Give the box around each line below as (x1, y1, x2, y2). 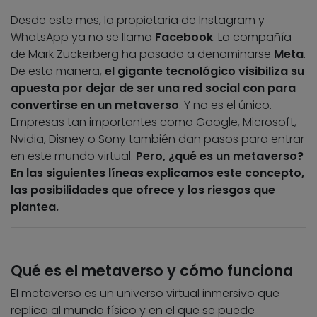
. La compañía (213, 29, 292, 46)
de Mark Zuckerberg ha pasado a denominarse (11, 46, 274, 63)
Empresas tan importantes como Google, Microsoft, (11, 114, 296, 131)
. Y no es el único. (179, 97, 272, 114)
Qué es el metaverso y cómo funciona (11, 260, 293, 282)
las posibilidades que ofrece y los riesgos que (11, 182, 275, 199)
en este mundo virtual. (11, 148, 136, 165)
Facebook (155, 29, 213, 46)
